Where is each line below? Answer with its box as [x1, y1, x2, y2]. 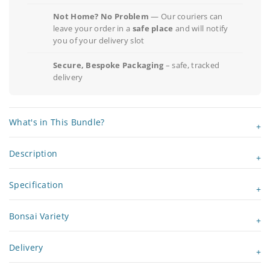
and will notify [173, 23, 228, 34]
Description [9, 148, 58, 160]
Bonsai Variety [9, 210, 69, 222]
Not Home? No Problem [53, 11, 149, 22]
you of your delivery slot [53, 35, 145, 46]
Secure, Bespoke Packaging [53, 60, 164, 71]
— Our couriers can [149, 11, 223, 22]
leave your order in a [53, 23, 133, 34]
